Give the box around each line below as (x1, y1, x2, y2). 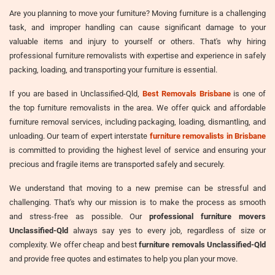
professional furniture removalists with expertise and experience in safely (9, 50, 266, 60)
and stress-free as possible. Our (9, 211, 150, 221)
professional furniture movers (149, 211, 266, 221)
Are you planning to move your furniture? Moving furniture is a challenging (9, 8, 266, 18)
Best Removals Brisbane (142, 88, 231, 98)
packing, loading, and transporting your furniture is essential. (9, 64, 217, 74)
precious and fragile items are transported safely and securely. (9, 159, 225, 169)
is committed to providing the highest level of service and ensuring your (9, 145, 266, 155)
